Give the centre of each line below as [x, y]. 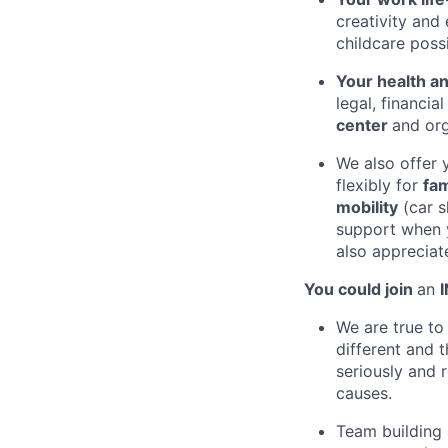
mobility [367, 206]
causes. [364, 392]
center [364, 124]
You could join [360, 288]
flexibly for [379, 184]
